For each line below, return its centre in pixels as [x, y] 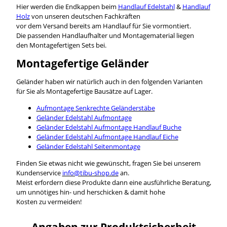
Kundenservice [39, 173]
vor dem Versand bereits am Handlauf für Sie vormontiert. [103, 26]
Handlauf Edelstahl [146, 6]
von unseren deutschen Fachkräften [85, 16]
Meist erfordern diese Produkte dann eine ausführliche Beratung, [113, 182]
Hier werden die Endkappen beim [67, 6]
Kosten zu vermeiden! [49, 201]
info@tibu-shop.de [90, 173]
